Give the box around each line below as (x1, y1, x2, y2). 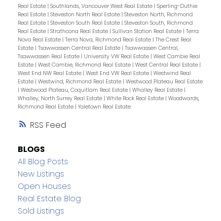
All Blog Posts (17, 155, 68, 167)
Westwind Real (153, 69, 191, 77)
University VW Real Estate (83, 52, 150, 60)
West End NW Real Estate (17, 69, 83, 77)
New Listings (17, 168, 64, 180)
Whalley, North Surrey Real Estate (17, 94, 104, 102)
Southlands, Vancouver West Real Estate (50, 2, 154, 10)
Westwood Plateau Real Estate (125, 77, 203, 85)
